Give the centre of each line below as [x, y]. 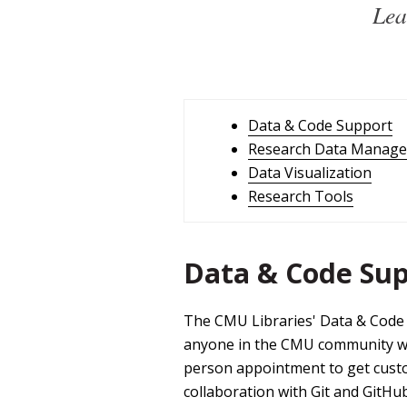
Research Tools [301, 197]
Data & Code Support [320, 126]
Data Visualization [310, 173]
